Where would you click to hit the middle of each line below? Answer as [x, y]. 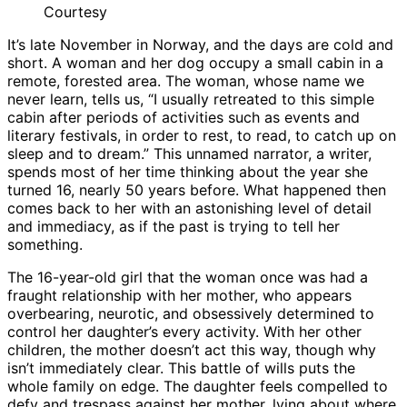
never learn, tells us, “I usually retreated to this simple [191, 99]
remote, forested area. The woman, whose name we [186, 81]
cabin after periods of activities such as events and [184, 118]
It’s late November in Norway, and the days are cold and [200, 45]
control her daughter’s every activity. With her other [184, 332]
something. [45, 245]
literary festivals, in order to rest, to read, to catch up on [202, 136]
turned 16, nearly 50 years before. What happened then [197, 190]
